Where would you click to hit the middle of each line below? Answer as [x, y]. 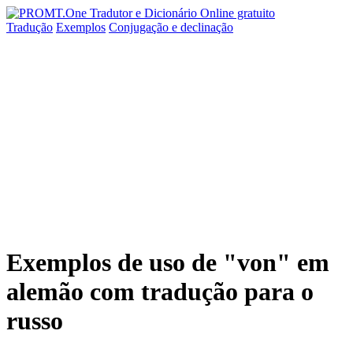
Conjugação [140, 27]
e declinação [203, 27]
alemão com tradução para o [160, 292]
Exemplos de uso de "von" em [168, 263]
